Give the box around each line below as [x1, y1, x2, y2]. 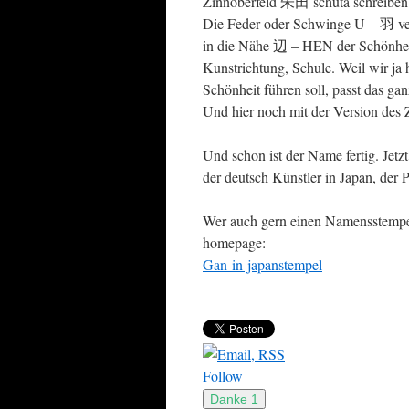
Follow [203, 366, 243, 385]
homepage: [203, 233, 266, 252]
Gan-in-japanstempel [203, 255, 322, 274]
